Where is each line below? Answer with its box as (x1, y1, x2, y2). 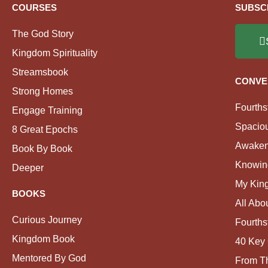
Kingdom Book (12, 233, 75, 245)
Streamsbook (12, 66, 68, 78)
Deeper (12, 162, 44, 173)
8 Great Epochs (12, 124, 78, 135)
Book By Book (12, 143, 72, 154)
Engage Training (12, 105, 83, 116)
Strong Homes (12, 86, 73, 97)
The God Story (12, 28, 74, 39)
